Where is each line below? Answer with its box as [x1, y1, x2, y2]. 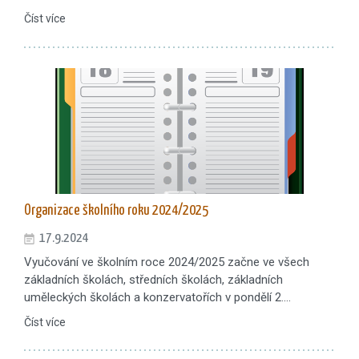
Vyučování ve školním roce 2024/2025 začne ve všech [24, 254, 309, 269]
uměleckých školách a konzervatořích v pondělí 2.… [24, 289, 291, 305]
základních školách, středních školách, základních [24, 272, 283, 287]
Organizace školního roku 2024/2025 [24, 203, 208, 218]
